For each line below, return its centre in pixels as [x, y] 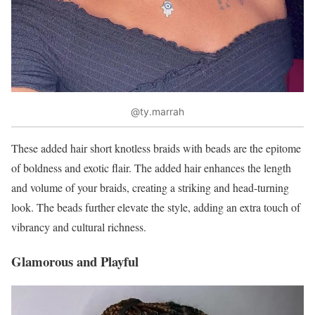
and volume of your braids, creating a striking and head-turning [150, 187]
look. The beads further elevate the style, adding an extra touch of [156, 207]
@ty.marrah [157, 112]
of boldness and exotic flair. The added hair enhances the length [151, 167]
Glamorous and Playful [75, 261]
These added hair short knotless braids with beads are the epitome [156, 148]
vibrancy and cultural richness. [79, 226]
